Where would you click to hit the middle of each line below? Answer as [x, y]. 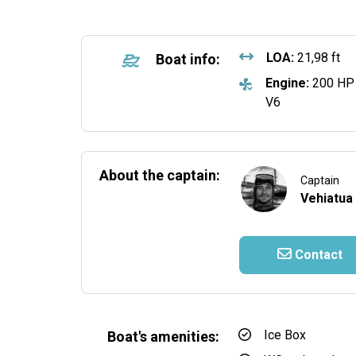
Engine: [288, 83]
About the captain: [159, 175]
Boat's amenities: [163, 337]
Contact [317, 255]
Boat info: [188, 59]
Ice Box [285, 335]
